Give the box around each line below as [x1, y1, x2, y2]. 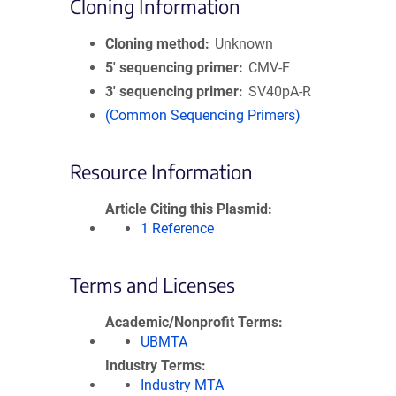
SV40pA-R [248, 83, 312, 100]
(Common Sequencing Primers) [105, 107, 301, 124]
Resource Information [70, 159, 253, 184]
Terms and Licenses [70, 272, 235, 297]
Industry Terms [105, 357, 202, 374]
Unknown [215, 35, 274, 52]
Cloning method [105, 35, 205, 52]
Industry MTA [141, 377, 224, 393]
